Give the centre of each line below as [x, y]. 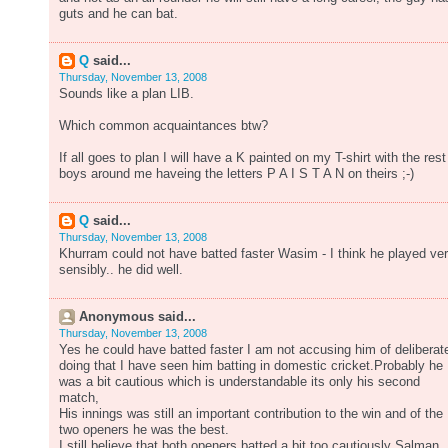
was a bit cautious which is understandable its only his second [239, 382]
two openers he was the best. [144, 430]
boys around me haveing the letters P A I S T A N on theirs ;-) [236, 174]
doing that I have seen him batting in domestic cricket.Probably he [251, 366]
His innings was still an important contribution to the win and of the [251, 414]
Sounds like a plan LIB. [126, 94]
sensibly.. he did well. [121, 270]
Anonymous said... [137, 317]
